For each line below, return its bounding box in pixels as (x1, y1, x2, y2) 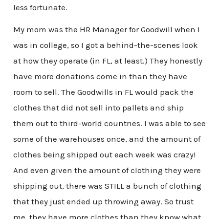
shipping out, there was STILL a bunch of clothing (13, 181, 201, 191)
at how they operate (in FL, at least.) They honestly (13, 56, 202, 66)
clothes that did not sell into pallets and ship (13, 103, 184, 113)
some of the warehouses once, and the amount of (13, 134, 200, 144)
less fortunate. (13, 2, 67, 12)
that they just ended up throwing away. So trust (13, 197, 194, 207)
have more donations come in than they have (13, 71, 187, 82)
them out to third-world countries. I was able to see (13, 118, 206, 129)
